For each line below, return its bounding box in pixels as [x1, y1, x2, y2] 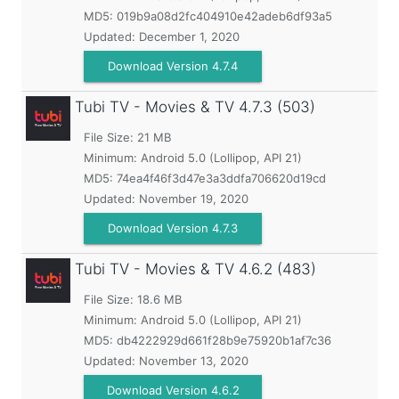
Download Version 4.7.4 [108, 59, 238, 73]
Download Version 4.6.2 [106, 383, 240, 397]
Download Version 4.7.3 [108, 221, 238, 235]
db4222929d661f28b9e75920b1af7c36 [117, 333, 331, 347]
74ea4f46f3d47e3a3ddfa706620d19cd [117, 171, 326, 185]
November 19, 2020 [139, 191, 248, 206]
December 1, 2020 [139, 29, 240, 44]
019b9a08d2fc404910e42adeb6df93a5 [117, 9, 332, 23]
